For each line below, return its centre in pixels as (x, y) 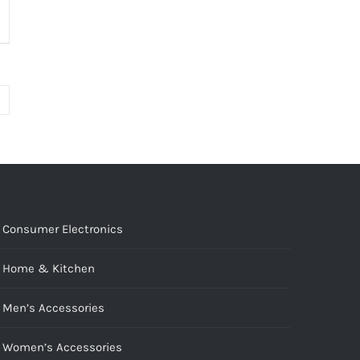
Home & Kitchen (49, 269)
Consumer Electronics (63, 229)
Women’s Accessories (62, 348)
